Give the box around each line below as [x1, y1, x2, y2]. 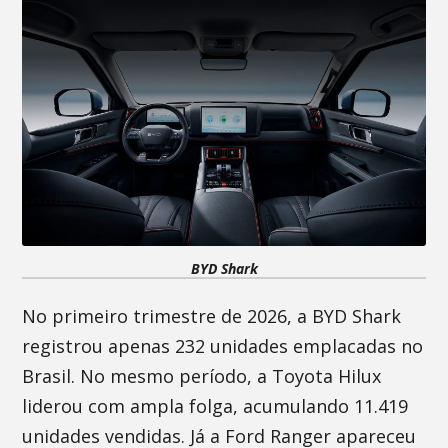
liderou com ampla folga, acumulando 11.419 [22, 394, 409, 418]
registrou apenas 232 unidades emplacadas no [22, 334, 424, 358]
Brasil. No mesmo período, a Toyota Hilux [22, 364, 382, 388]
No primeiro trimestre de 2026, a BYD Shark [22, 304, 402, 328]
